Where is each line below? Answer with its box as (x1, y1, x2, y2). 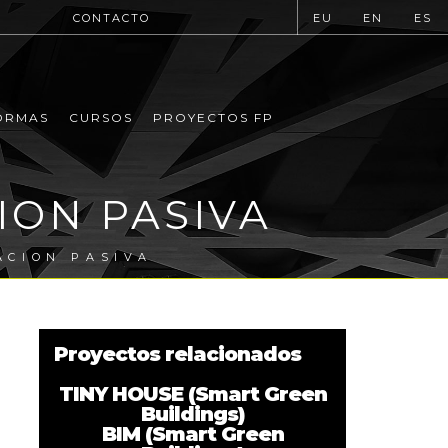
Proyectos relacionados (54, 342, 301, 366)
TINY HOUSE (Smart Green (58, 382, 327, 406)
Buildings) (140, 402, 245, 426)
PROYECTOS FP (152, 110, 274, 126)
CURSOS (68, 110, 133, 126)
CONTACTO (72, 11, 150, 25)
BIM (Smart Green (101, 422, 284, 446)
